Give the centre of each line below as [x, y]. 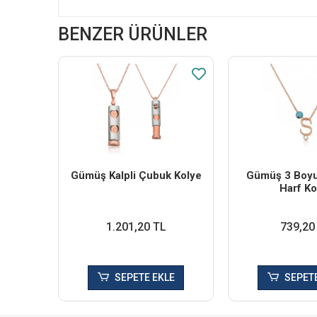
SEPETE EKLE [144, 278]
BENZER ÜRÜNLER [133, 35]
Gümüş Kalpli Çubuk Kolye [136, 176]
